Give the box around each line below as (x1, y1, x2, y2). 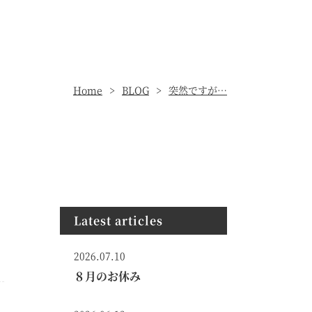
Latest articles (74, 212, 163, 228)
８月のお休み (74, 268, 141, 284)
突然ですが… (169, 83, 227, 97)
